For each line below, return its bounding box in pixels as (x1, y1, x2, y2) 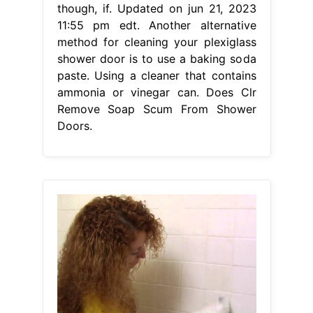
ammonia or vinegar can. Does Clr (57, 85, 256, 99)
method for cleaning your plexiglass (57, 34, 256, 49)
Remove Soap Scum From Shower (57, 101, 256, 116)
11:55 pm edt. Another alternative (57, 17, 256, 32)
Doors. (57, 118, 92, 133)
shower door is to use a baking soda (57, 51, 256, 66)
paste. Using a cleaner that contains (57, 68, 256, 82)
